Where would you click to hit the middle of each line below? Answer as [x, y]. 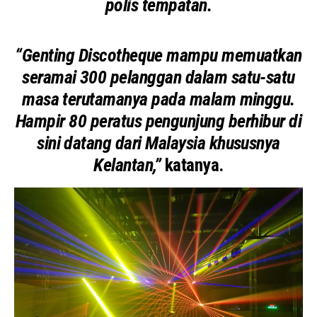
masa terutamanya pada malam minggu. [158, 99]
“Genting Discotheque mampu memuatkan [158, 56]
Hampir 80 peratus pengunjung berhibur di [158, 121]
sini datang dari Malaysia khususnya [158, 143]
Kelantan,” [129, 165]
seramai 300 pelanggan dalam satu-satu [158, 77]
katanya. [194, 165]
